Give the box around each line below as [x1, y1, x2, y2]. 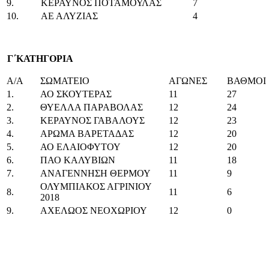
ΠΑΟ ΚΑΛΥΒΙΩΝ [40, 154, 115, 165]
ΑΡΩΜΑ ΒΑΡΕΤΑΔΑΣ [40, 128, 134, 139]
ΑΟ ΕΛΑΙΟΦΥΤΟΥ [40, 141, 121, 152]
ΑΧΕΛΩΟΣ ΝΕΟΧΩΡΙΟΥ [40, 205, 147, 216]
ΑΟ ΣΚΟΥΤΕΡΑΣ [40, 88, 112, 99]
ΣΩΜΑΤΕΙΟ [40, 75, 89, 86]
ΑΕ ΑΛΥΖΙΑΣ [41, 10, 98, 21]
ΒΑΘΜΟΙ [227, 75, 266, 86]
